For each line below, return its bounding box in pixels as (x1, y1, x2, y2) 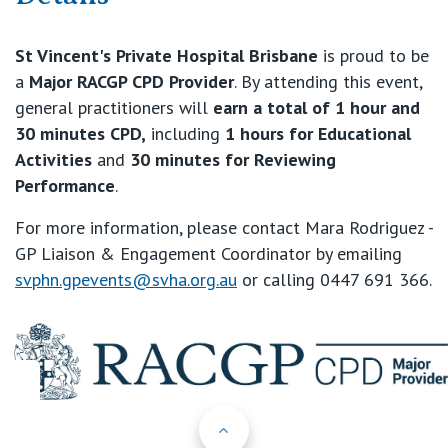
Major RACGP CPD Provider (29, 70, 234, 94)
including (146, 122, 220, 146)
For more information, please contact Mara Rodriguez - (15, 216, 433, 240)
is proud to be (318, 44, 429, 68)
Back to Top (213, 407, 294, 428)
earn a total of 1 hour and (213, 96, 420, 120)
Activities (15, 148, 92, 172)
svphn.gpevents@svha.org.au (15, 268, 237, 292)
